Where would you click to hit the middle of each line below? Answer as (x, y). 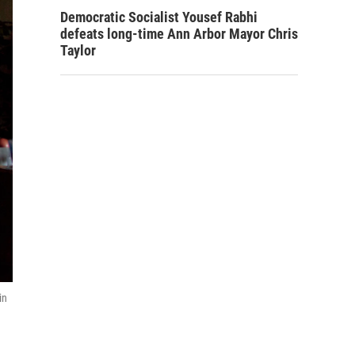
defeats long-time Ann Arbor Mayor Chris (179, 34)
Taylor (78, 50)
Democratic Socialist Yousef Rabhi (159, 17)
